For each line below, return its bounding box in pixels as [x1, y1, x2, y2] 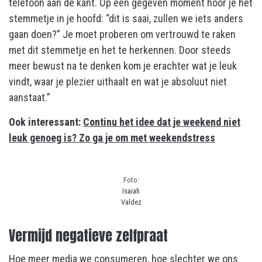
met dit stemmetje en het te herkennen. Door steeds [9, 44, 231, 56]
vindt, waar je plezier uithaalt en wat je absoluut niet [9, 75, 227, 88]
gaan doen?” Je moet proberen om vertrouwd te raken [9, 28, 236, 40]
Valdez [120, 197, 142, 206]
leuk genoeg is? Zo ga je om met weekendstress [9, 132, 215, 144]
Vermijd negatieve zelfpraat [9, 225, 168, 246]
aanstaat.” [9, 91, 50, 104]
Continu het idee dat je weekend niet [83, 116, 240, 128]
